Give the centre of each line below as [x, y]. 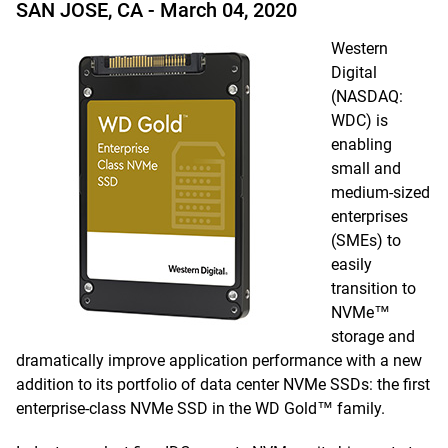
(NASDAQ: [367, 96]
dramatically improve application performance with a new [219, 360]
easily [351, 264]
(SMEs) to [366, 240]
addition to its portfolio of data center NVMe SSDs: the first [223, 384]
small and [366, 168]
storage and [373, 336]
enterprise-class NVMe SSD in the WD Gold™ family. [200, 408]
